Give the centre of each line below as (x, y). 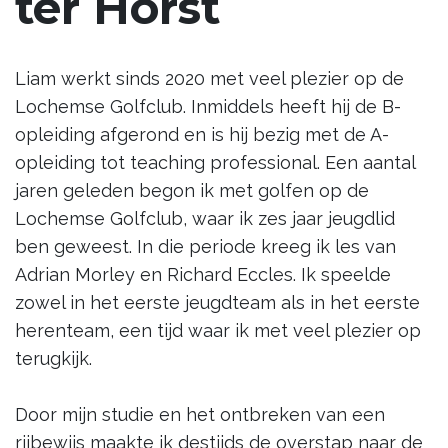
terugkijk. (53, 358)
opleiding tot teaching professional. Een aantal (215, 162)
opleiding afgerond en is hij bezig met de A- (202, 134)
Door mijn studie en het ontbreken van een (200, 414)
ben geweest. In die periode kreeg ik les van (205, 246)
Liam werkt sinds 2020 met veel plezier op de (209, 78)
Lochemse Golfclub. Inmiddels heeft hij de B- (208, 106)
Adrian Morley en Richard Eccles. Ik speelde (203, 274)
